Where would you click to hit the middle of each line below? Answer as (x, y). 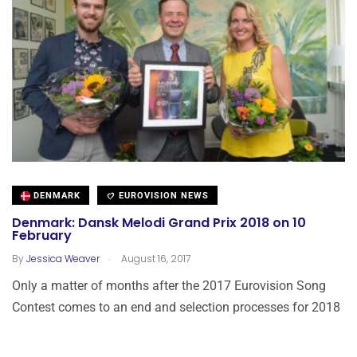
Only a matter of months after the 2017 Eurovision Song (169, 286)
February (42, 236)
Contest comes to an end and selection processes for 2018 (176, 308)
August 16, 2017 (155, 259)
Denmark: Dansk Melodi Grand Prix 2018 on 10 (159, 223)
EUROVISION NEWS (162, 196)
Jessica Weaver (63, 259)
